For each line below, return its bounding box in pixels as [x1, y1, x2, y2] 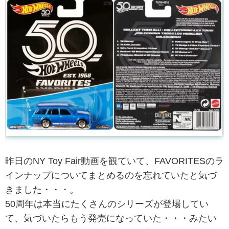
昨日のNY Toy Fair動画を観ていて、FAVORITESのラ [5, 155, 224, 166]
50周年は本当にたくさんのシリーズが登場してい [5, 198, 209, 209]
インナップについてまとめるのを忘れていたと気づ [5, 170, 217, 180]
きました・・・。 [5, 184, 79, 195]
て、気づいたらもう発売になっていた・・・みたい [5, 213, 217, 223]
